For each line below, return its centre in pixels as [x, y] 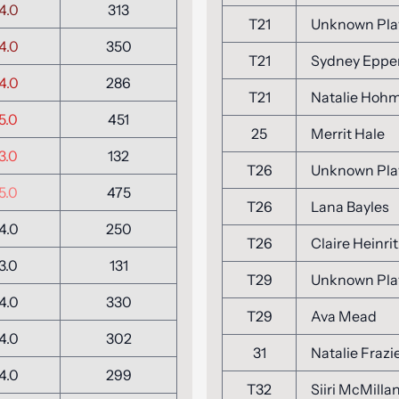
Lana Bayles [350, 207]
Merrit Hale [348, 134]
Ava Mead [344, 316]
